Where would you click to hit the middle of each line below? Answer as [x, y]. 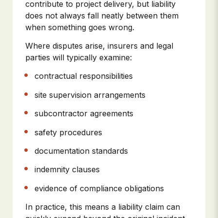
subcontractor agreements [85, 114]
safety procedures [70, 132]
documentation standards [83, 151]
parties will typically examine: [79, 57]
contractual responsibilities [85, 76]
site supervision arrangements [91, 95]
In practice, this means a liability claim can [103, 207]
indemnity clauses [69, 170]
